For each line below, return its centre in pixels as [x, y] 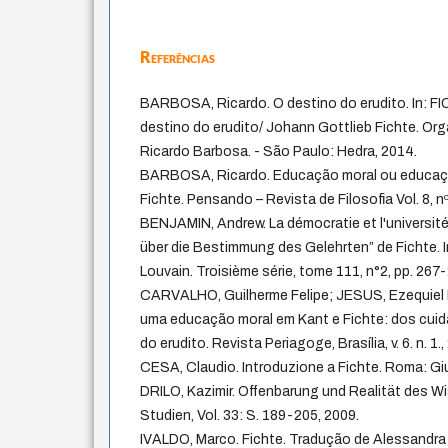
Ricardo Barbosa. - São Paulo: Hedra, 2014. [279, 152]
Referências [178, 57]
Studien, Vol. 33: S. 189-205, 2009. [250, 416]
